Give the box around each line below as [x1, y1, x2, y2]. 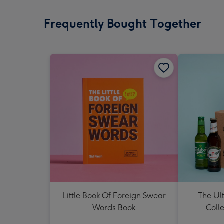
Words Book [92, 203, 135, 212]
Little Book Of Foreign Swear [62, 191, 166, 200]
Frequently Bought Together [44, 16, 201, 31]
